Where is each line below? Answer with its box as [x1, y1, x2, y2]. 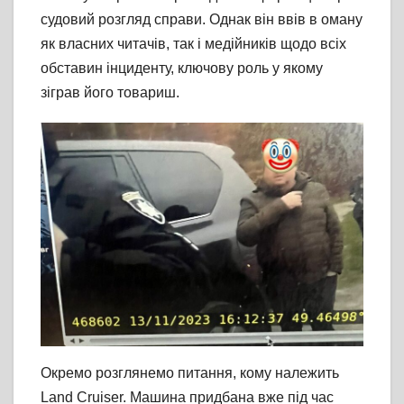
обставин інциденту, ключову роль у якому [41, 60, 323, 76]
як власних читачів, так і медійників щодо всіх [41, 35, 346, 51]
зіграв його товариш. [41, 84, 179, 100]
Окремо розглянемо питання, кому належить [41, 365, 339, 381]
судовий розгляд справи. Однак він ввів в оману [41, 11, 363, 27]
